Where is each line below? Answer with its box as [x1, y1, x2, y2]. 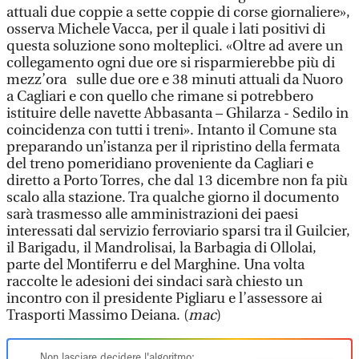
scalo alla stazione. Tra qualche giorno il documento [6, 189, 339, 206]
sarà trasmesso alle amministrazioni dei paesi [6, 206, 298, 223]
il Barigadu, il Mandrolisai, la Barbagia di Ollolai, [6, 240, 317, 256]
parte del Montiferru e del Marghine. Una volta [6, 256, 305, 273]
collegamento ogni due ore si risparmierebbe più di [6, 54, 335, 71]
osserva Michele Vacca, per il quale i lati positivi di [6, 21, 325, 38]
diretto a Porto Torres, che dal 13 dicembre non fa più [6, 172, 348, 189]
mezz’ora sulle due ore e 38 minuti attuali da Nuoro [6, 71, 343, 88]
